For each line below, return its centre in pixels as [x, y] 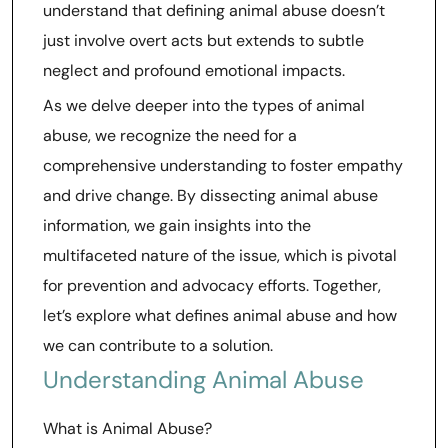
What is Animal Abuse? [127, 428]
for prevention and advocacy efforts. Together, [212, 285]
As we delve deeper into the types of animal [204, 105]
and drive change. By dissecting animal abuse [210, 195]
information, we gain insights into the [177, 225]
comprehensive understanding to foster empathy [223, 165]
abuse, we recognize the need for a [170, 135]
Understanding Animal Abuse [203, 379]
